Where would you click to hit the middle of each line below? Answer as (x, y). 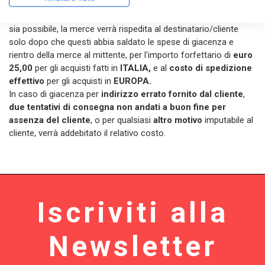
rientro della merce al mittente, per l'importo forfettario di (121, 55)
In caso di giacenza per (54, 94)
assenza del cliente (50, 120)
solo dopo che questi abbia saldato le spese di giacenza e (121, 42)
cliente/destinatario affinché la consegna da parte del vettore (127, 16)
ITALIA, (135, 68)
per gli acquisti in (79, 81)
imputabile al (228, 120)
